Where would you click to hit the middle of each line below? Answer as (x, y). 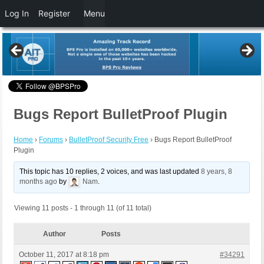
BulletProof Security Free (109, 140)
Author (54, 234)
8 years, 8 (217, 172)
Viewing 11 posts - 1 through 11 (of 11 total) (83, 208)
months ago (39, 182)
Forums (51, 140)
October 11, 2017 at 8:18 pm (64, 255)
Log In (17, 13)
